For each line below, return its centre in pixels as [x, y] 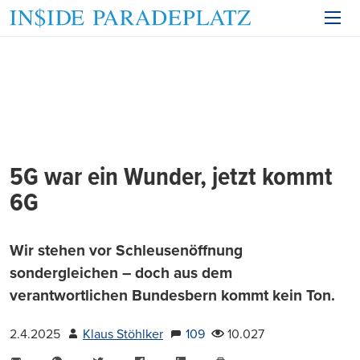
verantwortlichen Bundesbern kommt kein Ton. [172, 295]
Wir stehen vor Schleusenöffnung [126, 250]
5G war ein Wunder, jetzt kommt [171, 178]
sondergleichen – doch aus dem [121, 273]
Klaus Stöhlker [123, 334]
